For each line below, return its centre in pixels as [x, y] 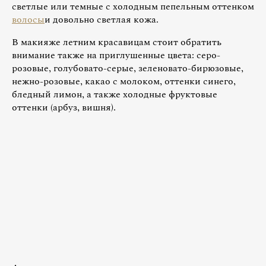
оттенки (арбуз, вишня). [64, 107]
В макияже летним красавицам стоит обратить [117, 42]
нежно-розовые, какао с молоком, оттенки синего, [124, 81]
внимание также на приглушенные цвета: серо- [116, 55]
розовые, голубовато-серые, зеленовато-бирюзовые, [128, 68]
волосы [28, 19]
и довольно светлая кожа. [102, 19]
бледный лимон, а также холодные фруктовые [115, 94]
